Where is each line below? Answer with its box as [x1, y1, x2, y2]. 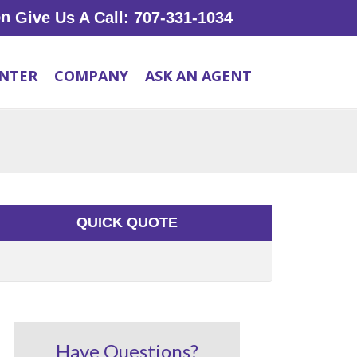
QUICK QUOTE [76, 214, 178, 230]
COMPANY [54, 65, 129, 85]
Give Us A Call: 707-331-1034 [10, 9, 233, 26]
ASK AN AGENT [145, 65, 253, 85]
